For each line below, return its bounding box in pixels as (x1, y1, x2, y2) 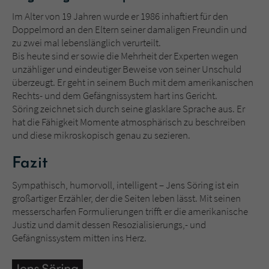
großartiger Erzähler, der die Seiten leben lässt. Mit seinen (12, 192, 241, 205)
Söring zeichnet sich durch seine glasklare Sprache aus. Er (12, 102, 245, 116)
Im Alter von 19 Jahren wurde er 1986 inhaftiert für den (12, 10, 228, 23)
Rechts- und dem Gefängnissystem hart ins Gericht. (12, 89, 217, 103)
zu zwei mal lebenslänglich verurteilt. (12, 36, 161, 50)
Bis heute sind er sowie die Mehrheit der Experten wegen (12, 49, 238, 63)
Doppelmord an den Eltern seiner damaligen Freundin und (12, 23, 247, 37)
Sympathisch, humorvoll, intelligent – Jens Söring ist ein (12, 178, 239, 192)
